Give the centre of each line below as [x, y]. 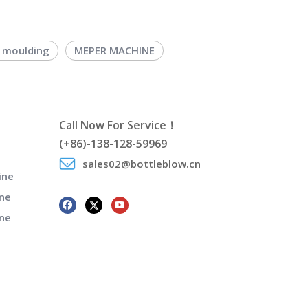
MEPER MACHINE [114, 51]
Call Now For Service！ [118, 125]
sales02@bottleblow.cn [142, 164]
